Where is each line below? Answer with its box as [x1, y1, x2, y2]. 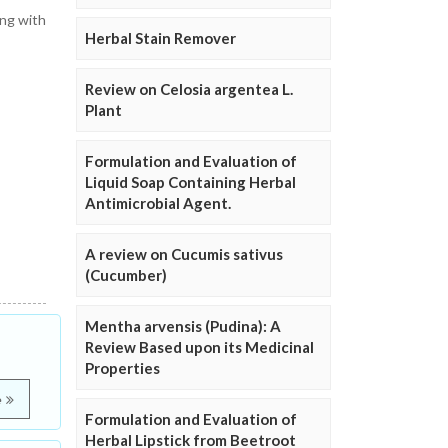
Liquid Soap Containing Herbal [85, 173, 296, 192]
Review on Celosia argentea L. [85, 80, 293, 99]
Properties [85, 359, 160, 378]
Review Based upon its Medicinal [85, 338, 314, 357]
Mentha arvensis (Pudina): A [85, 317, 281, 336]
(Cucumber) [85, 266, 167, 285]
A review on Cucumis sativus [85, 245, 283, 264]
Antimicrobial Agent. [85, 194, 231, 213]
